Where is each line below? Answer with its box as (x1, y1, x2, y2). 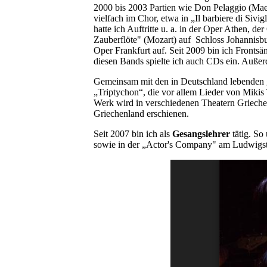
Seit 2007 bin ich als (94, 129, 172, 139)
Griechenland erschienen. (94, 108, 189, 119)
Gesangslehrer (172, 129, 230, 139)
